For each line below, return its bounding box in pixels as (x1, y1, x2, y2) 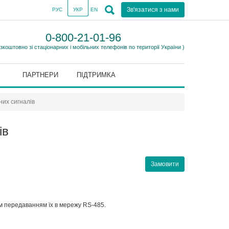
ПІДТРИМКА (76, 71, 116, 79)
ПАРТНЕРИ (22, 71, 58, 79)
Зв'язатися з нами (127, 6, 179, 13)
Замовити (151, 161, 179, 168)
